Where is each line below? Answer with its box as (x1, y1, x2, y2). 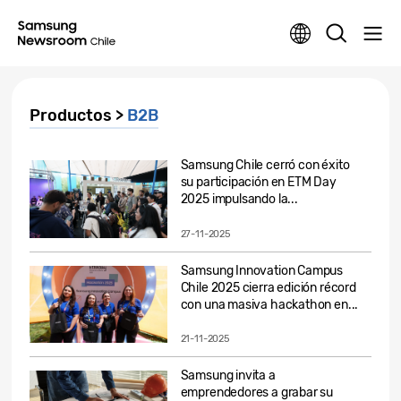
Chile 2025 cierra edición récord (180, 279, 356, 295)
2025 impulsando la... (180, 192, 298, 207)
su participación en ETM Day (180, 175, 337, 190)
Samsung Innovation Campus (180, 262, 344, 278)
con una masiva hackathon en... (180, 296, 359, 312)
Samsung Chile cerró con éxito (180, 158, 350, 173)
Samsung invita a (180, 368, 276, 384)
